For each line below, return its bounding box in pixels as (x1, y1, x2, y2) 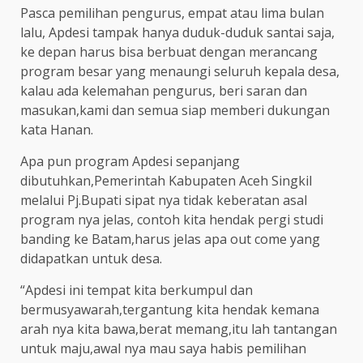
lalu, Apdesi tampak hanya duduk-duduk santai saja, (20, 23, 335, 41)
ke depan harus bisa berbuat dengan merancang (20, 42, 318, 61)
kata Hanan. (20, 120, 93, 139)
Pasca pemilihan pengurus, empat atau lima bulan (20, 3, 324, 22)
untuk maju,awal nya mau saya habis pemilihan (20, 339, 306, 357)
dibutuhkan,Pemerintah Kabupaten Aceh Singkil (20, 171, 312, 190)
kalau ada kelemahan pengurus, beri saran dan (20, 81, 307, 100)
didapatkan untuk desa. (20, 249, 162, 267)
